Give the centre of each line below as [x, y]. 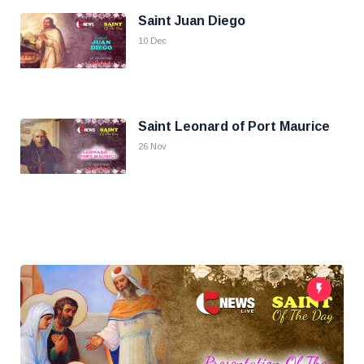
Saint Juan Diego [192, 21]
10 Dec [152, 41]
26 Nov [152, 146]
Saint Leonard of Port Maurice [234, 126]
